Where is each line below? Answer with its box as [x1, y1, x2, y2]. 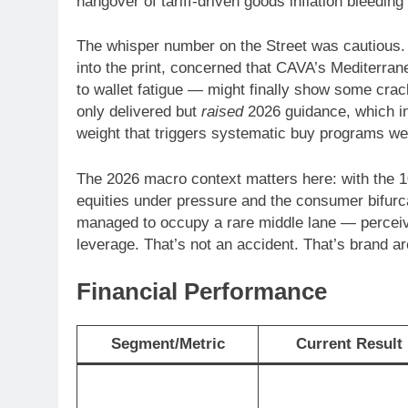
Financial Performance [76, 279, 327, 305]
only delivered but [76, 103, 201, 121]
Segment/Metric [110, 334, 225, 352]
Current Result [295, 334, 403, 352]
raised [201, 103, 243, 121]
